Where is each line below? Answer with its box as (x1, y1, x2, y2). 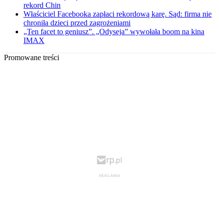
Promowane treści (4, 53, 59, 62)
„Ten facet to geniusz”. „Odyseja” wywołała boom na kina (23, 27, 204, 36)
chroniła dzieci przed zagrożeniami (23, 19, 131, 27)
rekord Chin (23, 1, 61, 10)
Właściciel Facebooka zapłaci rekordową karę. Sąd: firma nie (23, 10, 212, 19)
